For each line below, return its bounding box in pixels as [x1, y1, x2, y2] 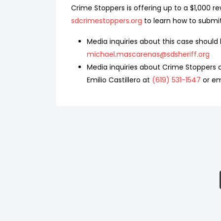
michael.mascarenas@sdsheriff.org [87, 49, 210, 59]
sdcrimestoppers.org [71, 16, 142, 26]
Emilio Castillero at [87, 75, 152, 85]
